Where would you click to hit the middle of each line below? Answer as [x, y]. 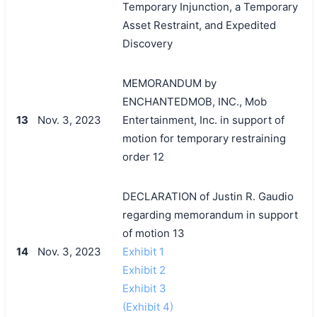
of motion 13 [153, 233]
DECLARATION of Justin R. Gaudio [208, 196]
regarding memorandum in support [210, 214]
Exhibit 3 [144, 288]
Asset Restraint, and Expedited [199, 25]
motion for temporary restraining [204, 138]
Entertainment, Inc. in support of [203, 120]
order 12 [143, 156]
